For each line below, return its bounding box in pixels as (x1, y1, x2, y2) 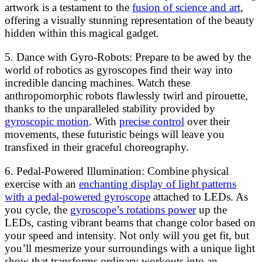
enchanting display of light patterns (79, 178, 236, 191)
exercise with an (5, 178, 79, 191)
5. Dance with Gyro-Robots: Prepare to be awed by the (5, 51, 251, 64)
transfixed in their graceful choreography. (5, 141, 189, 154)
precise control (119, 115, 184, 128)
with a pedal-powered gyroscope (5, 191, 150, 204)
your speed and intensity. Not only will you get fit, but (5, 229, 249, 242)
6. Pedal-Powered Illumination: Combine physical (5, 165, 229, 178)
